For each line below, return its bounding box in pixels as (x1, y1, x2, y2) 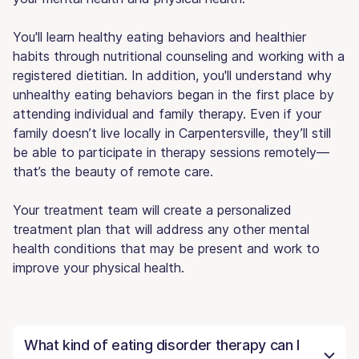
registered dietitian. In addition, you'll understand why (13, 67, 332, 83)
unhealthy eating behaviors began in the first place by (13, 86, 334, 103)
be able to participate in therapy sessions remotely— (13, 143, 329, 160)
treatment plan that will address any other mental (13, 220, 309, 237)
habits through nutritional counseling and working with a (13, 47, 345, 64)
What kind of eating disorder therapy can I (24, 336, 300, 353)
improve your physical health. (13, 259, 184, 276)
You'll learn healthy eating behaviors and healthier (13, 28, 306, 45)
